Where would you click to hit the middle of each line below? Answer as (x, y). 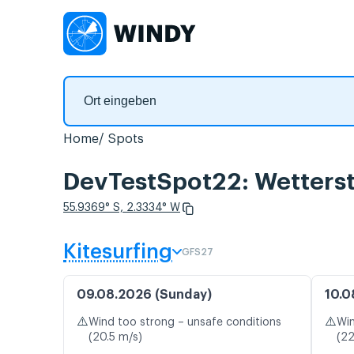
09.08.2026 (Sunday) (144, 295)
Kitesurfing (118, 252)
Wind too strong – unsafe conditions (185, 323)
